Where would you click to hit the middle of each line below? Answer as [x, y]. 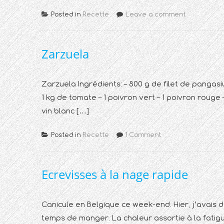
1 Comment [143, 134]
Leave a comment [155, 14]
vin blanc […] [65, 111]
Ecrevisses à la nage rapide [115, 174]
